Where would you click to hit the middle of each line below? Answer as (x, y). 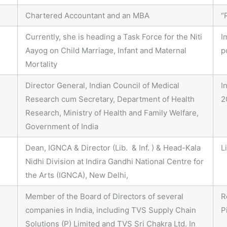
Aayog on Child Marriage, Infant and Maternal (106, 51)
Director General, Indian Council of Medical (102, 86)
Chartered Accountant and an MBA (87, 16)
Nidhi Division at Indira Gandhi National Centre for (115, 162)
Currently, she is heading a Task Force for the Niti (114, 37)
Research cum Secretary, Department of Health (110, 99)
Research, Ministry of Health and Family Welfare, (112, 113)
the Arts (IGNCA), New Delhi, (77, 175)
